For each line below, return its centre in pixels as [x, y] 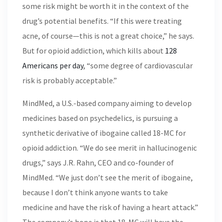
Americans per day [53, 65]
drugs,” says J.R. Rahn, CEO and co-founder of [98, 163]
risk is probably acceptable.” [70, 80]
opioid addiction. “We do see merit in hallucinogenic [110, 148]
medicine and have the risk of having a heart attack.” [110, 207]
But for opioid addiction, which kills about [94, 51]
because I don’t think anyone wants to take [95, 192]
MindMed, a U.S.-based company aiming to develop [107, 103]
